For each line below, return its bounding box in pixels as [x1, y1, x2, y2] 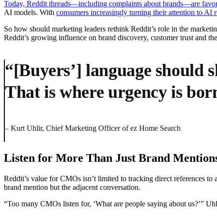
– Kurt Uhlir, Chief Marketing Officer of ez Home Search [5, 124, 181, 133]
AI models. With [4, 8, 56, 17]
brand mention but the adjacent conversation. [4, 183, 142, 192]
